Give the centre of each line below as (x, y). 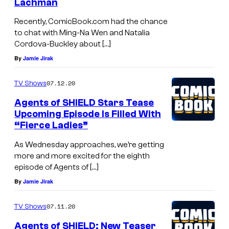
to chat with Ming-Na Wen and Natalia (82, 33)
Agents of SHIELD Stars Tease (84, 103)
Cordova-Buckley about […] (63, 44)
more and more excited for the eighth (82, 156)
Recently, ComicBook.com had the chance (91, 22)
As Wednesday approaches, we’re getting (89, 144)
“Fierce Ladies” (51, 125)
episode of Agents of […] (56, 167)
